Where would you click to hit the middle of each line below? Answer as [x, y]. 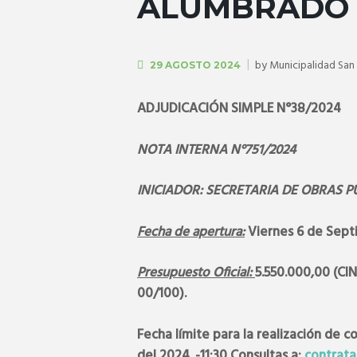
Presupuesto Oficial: [196, 273]
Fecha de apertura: [191, 232]
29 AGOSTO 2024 [196, 65]
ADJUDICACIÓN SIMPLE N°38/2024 [239, 109]
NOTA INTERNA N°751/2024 [216, 150]
